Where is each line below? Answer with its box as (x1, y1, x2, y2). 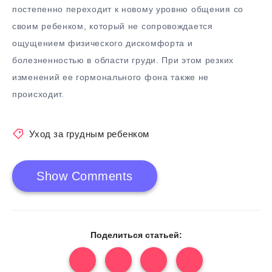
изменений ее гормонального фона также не (12, 72, 209, 83)
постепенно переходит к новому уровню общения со (12, 4, 243, 15)
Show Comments (36, 169, 133, 183)
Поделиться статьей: (90, 229, 182, 240)
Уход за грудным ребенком (29, 128, 149, 139)
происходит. (12, 89, 64, 100)
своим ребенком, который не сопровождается (12, 21, 213, 32)
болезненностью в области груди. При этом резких (12, 55, 234, 66)
